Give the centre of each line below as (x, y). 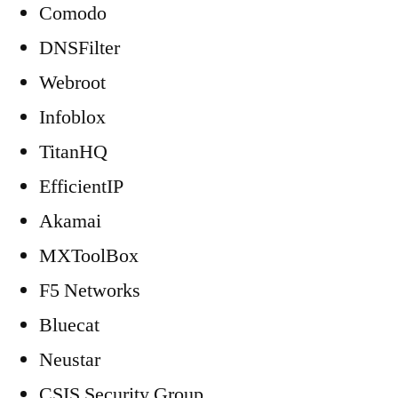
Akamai (70, 221)
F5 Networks (90, 291)
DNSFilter (80, 48)
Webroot (72, 83)
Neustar (70, 360)
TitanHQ (73, 152)
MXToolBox (89, 256)
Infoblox (72, 117)
